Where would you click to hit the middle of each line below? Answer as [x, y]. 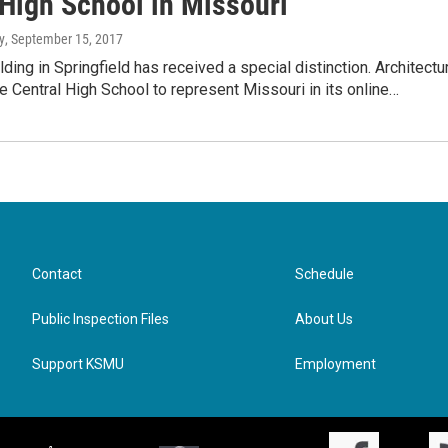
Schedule [325, 274]
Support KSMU [78, 364]
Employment [336, 364]
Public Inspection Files [100, 319]
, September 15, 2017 [64, 39]
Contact [57, 274]
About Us [324, 319]
